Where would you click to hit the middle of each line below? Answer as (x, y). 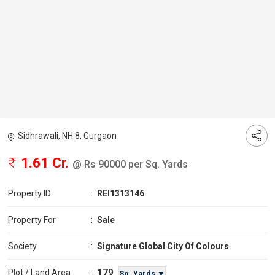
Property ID (29, 194)
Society (22, 246)
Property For (32, 220)
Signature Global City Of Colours (163, 246)
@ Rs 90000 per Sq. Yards (130, 165)
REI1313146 (121, 194)
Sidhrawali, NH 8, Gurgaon (67, 136)
